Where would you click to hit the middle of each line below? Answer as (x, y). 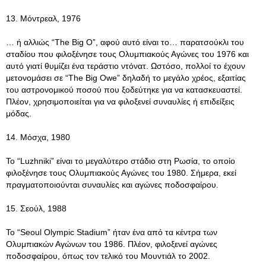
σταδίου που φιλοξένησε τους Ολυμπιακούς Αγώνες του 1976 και (127, 54)
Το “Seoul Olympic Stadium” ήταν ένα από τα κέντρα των (112, 232)
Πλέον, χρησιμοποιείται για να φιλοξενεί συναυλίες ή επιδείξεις (120, 102)
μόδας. (19, 113)
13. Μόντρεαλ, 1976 (43, 18)
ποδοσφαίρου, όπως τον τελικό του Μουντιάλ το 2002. (108, 256)
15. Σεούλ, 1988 (36, 208)
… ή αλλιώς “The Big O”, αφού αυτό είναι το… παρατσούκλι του (125, 42)
